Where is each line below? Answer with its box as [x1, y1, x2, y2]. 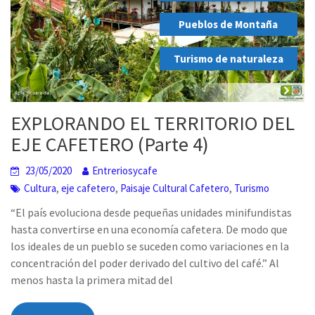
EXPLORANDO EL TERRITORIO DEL [11, 110, 295, 136]
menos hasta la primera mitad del [11, 272, 174, 287]
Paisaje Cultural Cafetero [120, 181, 230, 195]
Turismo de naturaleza [173, 51, 283, 65]
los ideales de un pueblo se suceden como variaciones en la [11, 238, 290, 253]
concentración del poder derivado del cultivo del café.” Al [11, 255, 280, 270]
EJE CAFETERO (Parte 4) [11, 131, 210, 157]
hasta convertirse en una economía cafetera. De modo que [11, 221, 288, 236]
